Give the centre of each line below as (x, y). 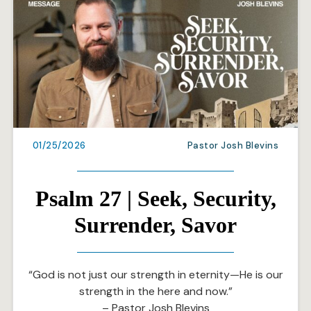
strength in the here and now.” (155, 292)
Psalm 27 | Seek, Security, (155, 199)
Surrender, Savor (155, 225)
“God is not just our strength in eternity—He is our (155, 275)
